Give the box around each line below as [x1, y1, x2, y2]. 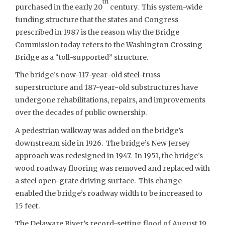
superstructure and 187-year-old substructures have [15, 83, 198, 92]
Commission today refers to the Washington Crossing [15, 40, 202, 49]
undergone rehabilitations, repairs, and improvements [15, 95, 205, 104]
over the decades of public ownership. [15, 108, 147, 117]
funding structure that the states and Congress [15, 15, 178, 24]
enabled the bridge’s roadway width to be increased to [15, 188, 202, 198]
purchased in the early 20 [15, 2, 102, 12]
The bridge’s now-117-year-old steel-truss [15, 70, 160, 79]
